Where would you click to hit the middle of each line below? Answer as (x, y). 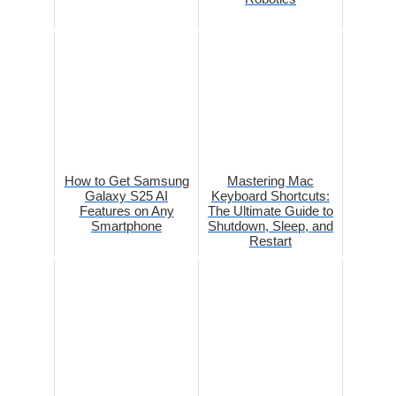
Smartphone (126, 226)
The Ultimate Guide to (270, 211)
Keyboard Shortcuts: (270, 196)
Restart (270, 241)
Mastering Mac (270, 181)
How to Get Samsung (126, 181)
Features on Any (126, 211)
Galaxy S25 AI (126, 196)
